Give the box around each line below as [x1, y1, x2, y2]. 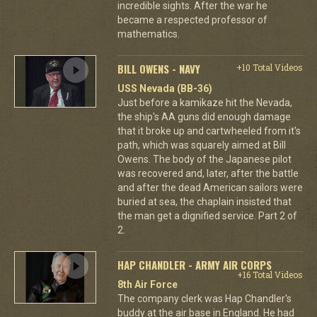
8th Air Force [117, 279, 178, 290]
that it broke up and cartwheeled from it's [117, 125, 301, 137]
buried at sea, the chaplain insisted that [117, 196, 292, 207]
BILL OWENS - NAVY [117, 61, 200, 76]
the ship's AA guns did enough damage [117, 111, 291, 122]
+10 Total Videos [236, 62, 303, 73]
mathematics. [117, 28, 180, 40]
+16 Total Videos [236, 269, 303, 280]
